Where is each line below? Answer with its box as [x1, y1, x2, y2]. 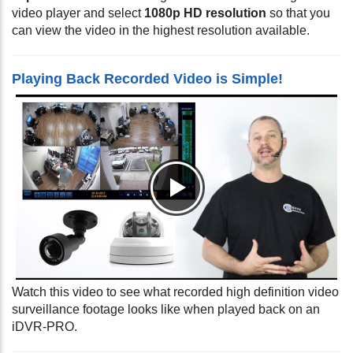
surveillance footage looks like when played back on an [12, 303, 320, 317]
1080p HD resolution [144, 6, 266, 20]
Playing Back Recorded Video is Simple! [12, 71, 283, 87]
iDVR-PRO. [12, 320, 77, 334]
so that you [266, 6, 330, 20]
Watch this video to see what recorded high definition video [12, 285, 339, 299]
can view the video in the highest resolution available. [12, 24, 310, 38]
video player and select [12, 6, 144, 20]
